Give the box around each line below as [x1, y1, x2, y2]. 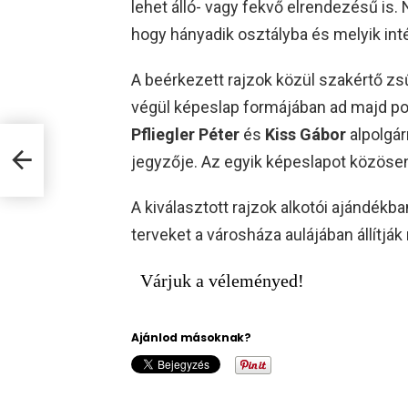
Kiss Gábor [265, 124, 346, 144]
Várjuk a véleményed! [140, 270, 304, 291]
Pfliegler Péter [131, 124, 240, 144]
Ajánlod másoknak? [131, 329, 251, 345]
